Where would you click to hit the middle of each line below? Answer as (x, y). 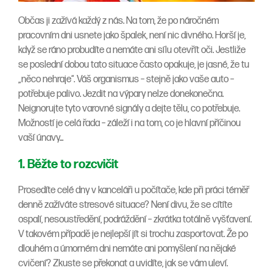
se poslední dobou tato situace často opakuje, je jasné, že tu (134, 65)
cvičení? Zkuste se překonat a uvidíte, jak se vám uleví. (123, 264)
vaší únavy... (41, 138)
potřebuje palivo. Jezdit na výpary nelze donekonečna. (121, 94)
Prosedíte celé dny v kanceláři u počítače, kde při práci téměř (134, 191)
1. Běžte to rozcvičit (68, 165)
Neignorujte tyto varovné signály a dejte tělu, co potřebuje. (129, 109)
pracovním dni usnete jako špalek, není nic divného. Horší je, (132, 36)
